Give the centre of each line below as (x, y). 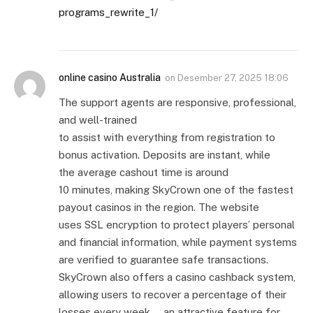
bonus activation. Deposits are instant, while (165, 154)
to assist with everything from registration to (167, 137)
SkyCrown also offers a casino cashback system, (177, 277)
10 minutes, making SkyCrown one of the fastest (176, 189)
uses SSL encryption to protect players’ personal (177, 224)
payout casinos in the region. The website (159, 207)
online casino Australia (110, 77)
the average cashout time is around (144, 172)
